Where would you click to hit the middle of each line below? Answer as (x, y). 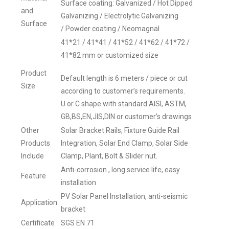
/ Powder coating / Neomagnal (110, 28)
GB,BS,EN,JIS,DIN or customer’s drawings (126, 116)
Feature (33, 176)
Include (32, 156)
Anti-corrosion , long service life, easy (120, 169)
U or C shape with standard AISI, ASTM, (124, 104)
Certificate (38, 223)
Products (36, 143)
